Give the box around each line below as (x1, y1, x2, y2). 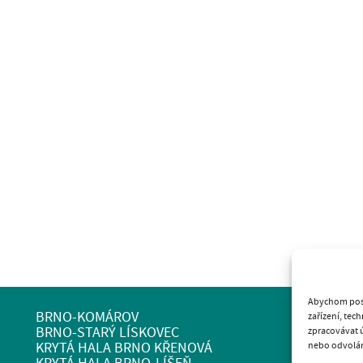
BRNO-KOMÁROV (36, 308, 139, 327)
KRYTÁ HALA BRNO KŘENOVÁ (36, 339, 212, 358)
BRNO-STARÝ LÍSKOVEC (36, 323, 179, 343)
